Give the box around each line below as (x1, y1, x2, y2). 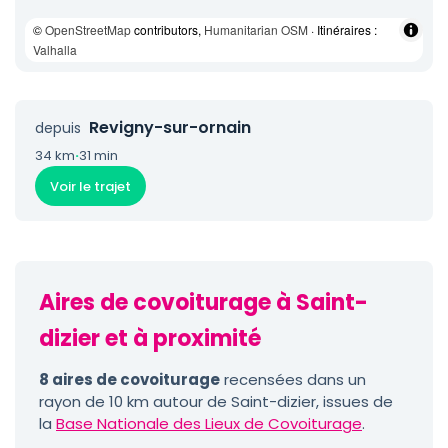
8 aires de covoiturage (39, 369, 220, 390)
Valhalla (33, 41, 77, 58)
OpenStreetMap (45, 21, 131, 38)
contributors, (131, 21, 204, 38)
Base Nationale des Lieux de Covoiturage (56, 413, 362, 434)
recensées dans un (220, 369, 366, 390)
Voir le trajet (50, 176, 131, 196)
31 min (79, 146, 118, 165)
